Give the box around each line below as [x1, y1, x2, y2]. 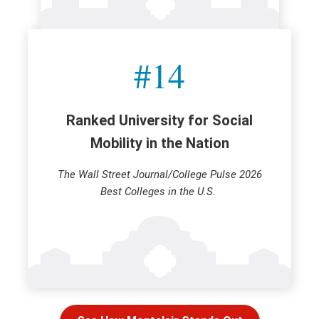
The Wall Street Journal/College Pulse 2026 [57, 168, 262, 182]
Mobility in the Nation [90, 135, 229, 152]
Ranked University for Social [66, 112, 253, 130]
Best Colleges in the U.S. [100, 185, 216, 199]
